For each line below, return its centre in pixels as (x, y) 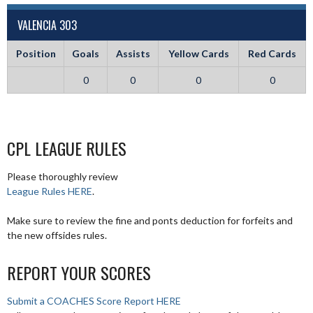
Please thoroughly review (63, 176)
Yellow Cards (198, 53)
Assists (133, 53)
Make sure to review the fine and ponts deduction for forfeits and (150, 220)
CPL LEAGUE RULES (67, 148)
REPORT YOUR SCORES (79, 272)
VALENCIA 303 (47, 25)
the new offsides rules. (57, 235)
